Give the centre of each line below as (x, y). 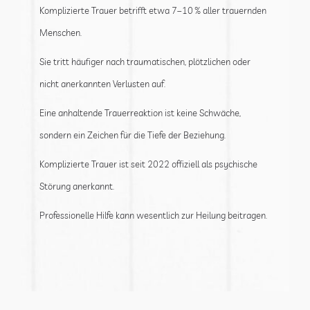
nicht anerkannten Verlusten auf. (102, 83)
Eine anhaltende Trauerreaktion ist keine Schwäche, (140, 112)
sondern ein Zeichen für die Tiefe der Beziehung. (132, 135)
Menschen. (60, 32)
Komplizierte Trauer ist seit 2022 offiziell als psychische (148, 164)
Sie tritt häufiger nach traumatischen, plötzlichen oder (145, 61)
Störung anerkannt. (76, 186)
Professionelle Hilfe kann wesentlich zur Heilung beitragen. (153, 215)
